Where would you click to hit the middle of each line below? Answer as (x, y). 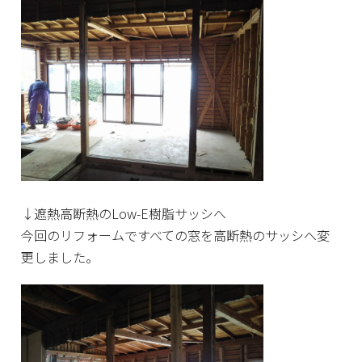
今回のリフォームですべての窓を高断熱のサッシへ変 (176, 236)
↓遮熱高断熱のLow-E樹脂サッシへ (124, 214)
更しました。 (60, 257)
